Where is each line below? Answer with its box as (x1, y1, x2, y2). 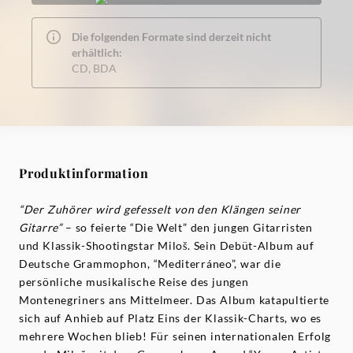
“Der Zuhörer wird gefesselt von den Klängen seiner (19, 203, 301, 217)
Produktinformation (19, 165, 149, 182)
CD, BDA (72, 61, 117, 76)
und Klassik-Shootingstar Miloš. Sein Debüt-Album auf (19, 239, 314, 253)
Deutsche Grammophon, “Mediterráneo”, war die (19, 257, 281, 271)
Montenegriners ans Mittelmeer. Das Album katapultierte (19, 293, 329, 307)
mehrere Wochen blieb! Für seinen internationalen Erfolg (19, 329, 332, 344)
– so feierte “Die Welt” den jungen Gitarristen (61, 221, 313, 235)
